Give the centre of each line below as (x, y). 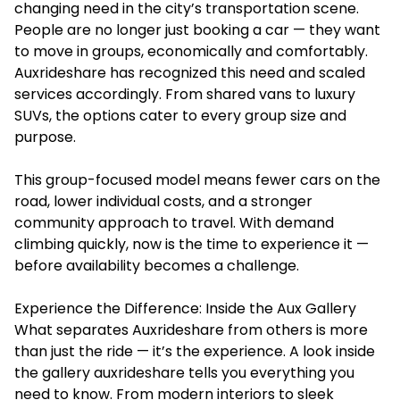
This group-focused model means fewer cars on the (197, 180)
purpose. (45, 137)
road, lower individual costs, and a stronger (163, 201)
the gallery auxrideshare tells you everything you (184, 373)
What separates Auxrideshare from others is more (191, 330)
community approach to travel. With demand (174, 223)
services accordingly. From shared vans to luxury (185, 94)
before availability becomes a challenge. (157, 266)
